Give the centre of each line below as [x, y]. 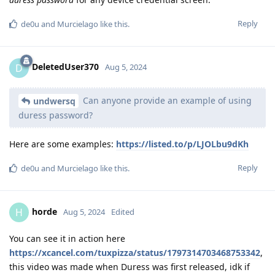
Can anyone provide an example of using [166, 100]
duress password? [56, 115]
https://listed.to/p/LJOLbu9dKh [182, 144]
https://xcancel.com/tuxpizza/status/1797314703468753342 [135, 253]
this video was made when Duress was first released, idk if [130, 267]
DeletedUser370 [65, 67]
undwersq [54, 101]
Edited [123, 212]
